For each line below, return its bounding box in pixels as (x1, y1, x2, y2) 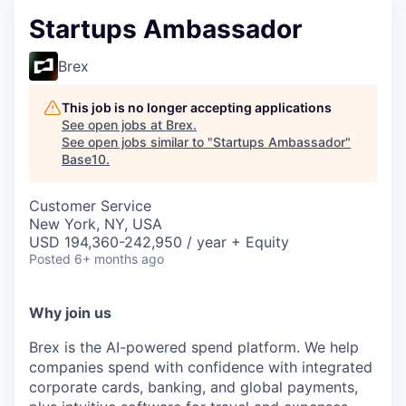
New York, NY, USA (29, 215, 162, 233)
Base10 (62, 151, 106, 167)
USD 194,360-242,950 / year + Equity (29, 233, 289, 251)
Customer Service (29, 197, 151, 215)
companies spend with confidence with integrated (29, 358, 372, 376)
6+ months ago (74, 251, 164, 266)
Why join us (29, 304, 111, 322)
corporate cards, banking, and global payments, (29, 378, 358, 396)
